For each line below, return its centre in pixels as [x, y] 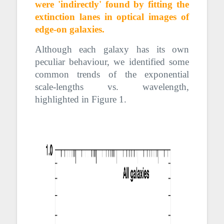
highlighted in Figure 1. [80, 99]
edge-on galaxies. [69, 29]
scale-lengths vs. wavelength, [112, 86]
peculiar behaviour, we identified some [112, 61]
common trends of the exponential [112, 74]
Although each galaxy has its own [112, 49]
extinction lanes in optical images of [112, 16]
